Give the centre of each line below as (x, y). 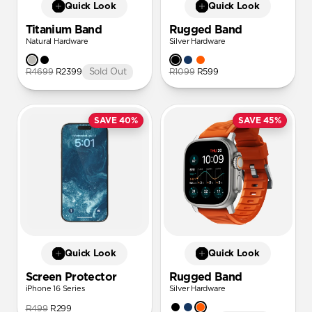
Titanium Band (64, 30)
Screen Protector (71, 277)
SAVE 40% (116, 120)
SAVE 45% (260, 120)
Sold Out (108, 72)
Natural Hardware (57, 41)
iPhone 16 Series (55, 289)
